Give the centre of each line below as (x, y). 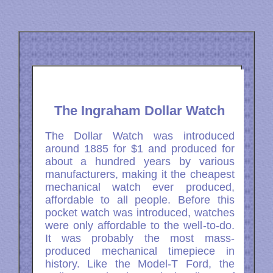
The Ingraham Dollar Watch (140, 111)
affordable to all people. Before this (140, 200)
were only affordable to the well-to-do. (140, 226)
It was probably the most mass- (140, 239)
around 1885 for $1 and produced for (140, 149)
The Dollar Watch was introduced (140, 136)
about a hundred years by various (140, 162)
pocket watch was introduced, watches (140, 213)
